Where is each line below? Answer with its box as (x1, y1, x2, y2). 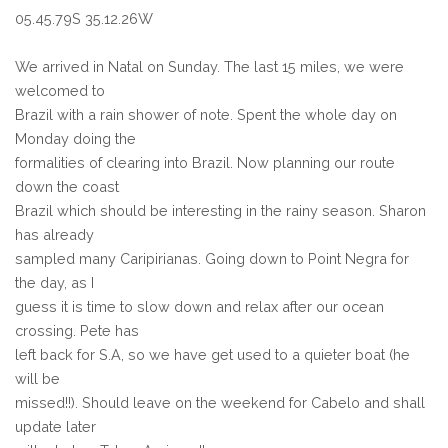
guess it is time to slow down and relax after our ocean (15, 297, 384, 315)
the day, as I (15, 273, 94, 291)
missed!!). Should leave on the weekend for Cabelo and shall (15, 393, 425, 411)
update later (15, 417, 96, 435)
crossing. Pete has (15, 321, 139, 339)
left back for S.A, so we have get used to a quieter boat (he (15, 345, 410, 363)
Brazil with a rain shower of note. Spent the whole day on (15, 105, 397, 123)
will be (15, 369, 60, 387)
